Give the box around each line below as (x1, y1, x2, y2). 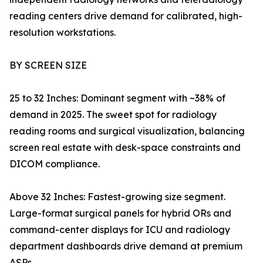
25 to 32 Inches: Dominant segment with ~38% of (9, 92, 225, 104)
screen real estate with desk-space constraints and (9, 141, 241, 154)
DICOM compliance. (9, 158, 100, 170)
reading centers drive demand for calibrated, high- (9, 10, 242, 22)
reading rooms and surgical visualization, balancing (9, 125, 245, 137)
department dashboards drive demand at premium (9, 240, 242, 252)
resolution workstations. (9, 26, 116, 39)
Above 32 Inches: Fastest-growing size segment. (9, 191, 225, 203)
